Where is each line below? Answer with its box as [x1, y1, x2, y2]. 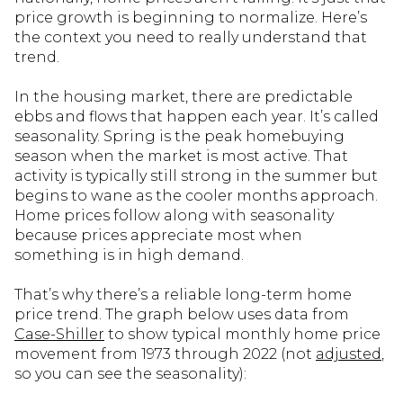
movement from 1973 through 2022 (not [14, 345, 316, 363]
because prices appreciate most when [14, 227, 302, 244]
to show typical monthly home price [104, 326, 381, 343]
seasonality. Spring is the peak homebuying [14, 128, 345, 145]
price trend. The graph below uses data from [14, 306, 353, 323]
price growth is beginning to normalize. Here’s [14, 9, 367, 26]
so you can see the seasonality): [14, 365, 246, 382]
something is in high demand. [14, 246, 244, 264]
